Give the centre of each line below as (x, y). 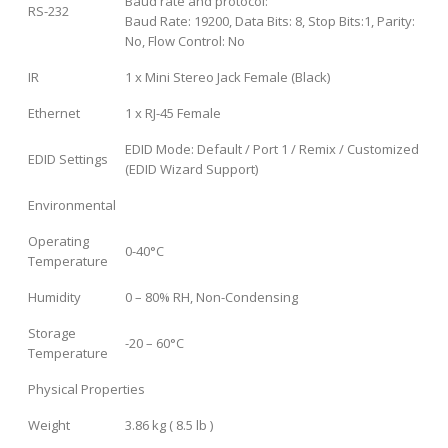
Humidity (54, 296)
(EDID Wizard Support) (191, 168)
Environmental (72, 204)
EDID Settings (68, 158)
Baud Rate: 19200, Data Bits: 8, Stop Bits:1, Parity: (270, 20)
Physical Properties (86, 388)
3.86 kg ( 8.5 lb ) (169, 424)
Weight (49, 424)
